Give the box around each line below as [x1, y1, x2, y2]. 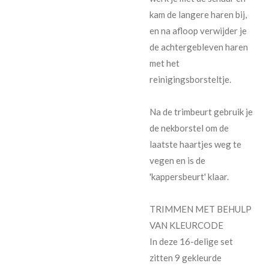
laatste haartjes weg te [150, 138, 241, 150]
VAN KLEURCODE [150, 219, 223, 231]
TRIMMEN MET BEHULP [150, 203, 252, 214]
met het [150, 57, 180, 68]
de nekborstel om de [150, 122, 229, 133]
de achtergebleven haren [150, 41, 248, 52]
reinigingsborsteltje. [150, 73, 231, 85]
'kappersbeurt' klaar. [150, 171, 229, 182]
